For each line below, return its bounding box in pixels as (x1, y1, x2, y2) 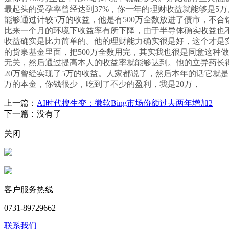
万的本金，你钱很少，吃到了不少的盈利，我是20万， (4, 80, 200, 89)
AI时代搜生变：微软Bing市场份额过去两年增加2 (37, 99, 213, 108)
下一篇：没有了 (4, 109, 61, 119)
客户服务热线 (4, 185, 53, 194)
